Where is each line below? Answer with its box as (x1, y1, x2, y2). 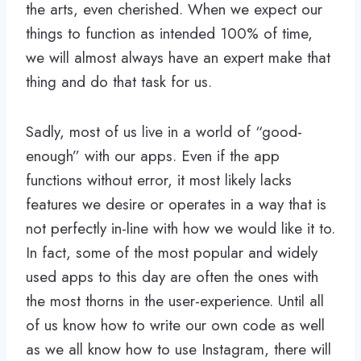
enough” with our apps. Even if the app (26, 145, 280, 168)
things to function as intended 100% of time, (26, 23, 313, 45)
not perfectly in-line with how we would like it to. (26, 218, 335, 240)
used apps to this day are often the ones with (26, 266, 318, 288)
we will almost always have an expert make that (26, 47, 330, 69)
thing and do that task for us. (26, 71, 212, 93)
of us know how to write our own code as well (26, 314, 325, 337)
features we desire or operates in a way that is (26, 193, 326, 216)
